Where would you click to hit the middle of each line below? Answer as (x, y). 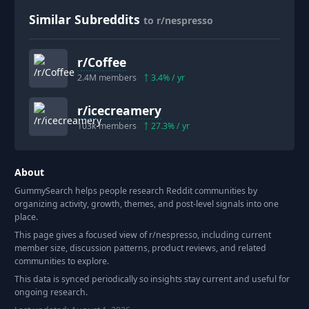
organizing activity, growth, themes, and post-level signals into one (147, 203)
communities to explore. (62, 261)
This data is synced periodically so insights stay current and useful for (152, 279)
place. (26, 217)
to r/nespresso (178, 21)
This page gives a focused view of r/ (85, 235)
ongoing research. (51, 292)
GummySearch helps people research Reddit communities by (136, 190)
